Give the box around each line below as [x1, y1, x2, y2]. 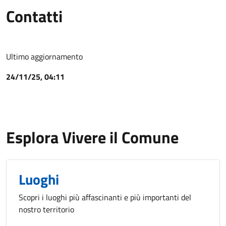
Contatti [6, 4, 63, 29]
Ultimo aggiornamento [6, 50, 83, 63]
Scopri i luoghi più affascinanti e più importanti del [19, 191, 191, 204]
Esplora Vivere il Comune [6, 125, 179, 150]
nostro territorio [19, 203, 74, 216]
